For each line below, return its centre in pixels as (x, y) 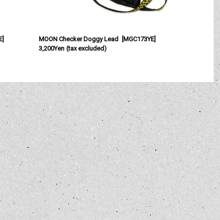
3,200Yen (52, 48)
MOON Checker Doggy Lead (79, 39)
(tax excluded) (86, 48)
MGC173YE (138, 39)
